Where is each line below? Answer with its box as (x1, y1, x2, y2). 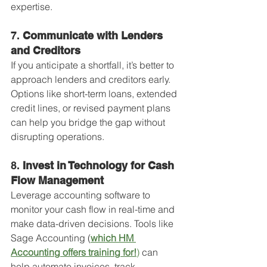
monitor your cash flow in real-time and (11, 203, 177, 215)
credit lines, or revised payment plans (11, 102, 173, 114)
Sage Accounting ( (11, 232, 91, 244)
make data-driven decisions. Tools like (11, 218, 176, 229)
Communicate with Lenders (23, 29, 166, 42)
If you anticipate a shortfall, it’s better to (11, 59, 176, 71)
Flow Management (11, 174, 104, 187)
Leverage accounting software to (11, 189, 153, 201)
